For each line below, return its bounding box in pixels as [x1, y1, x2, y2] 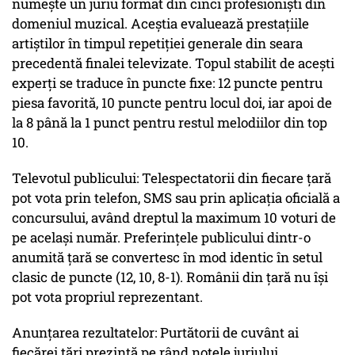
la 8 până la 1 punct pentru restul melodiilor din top [12, 113, 327, 132]
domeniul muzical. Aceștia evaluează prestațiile [12, 14, 309, 33]
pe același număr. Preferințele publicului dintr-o [12, 228, 311, 247]
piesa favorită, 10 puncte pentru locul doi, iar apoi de [12, 94, 332, 113]
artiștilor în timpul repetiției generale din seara [12, 34, 303, 53]
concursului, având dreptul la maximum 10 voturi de [12, 208, 336, 227]
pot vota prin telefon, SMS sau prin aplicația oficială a [12, 189, 340, 208]
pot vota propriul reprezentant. [12, 288, 203, 307]
